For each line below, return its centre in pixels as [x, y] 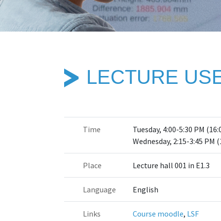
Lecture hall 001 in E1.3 [171, 165]
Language [100, 189]
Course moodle [158, 213]
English [146, 189]
